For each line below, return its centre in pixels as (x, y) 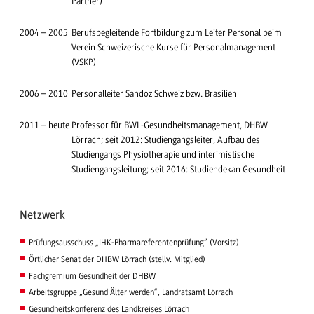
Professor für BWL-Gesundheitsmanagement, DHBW (170, 125)
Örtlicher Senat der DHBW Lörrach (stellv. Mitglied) (117, 259)
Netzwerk (42, 214)
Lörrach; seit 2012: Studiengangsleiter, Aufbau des (166, 140)
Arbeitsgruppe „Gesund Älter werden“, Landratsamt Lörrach (130, 293)
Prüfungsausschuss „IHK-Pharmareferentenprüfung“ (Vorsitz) (134, 242)
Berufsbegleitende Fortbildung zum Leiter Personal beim (177, 33)
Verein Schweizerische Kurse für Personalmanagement (173, 48)
